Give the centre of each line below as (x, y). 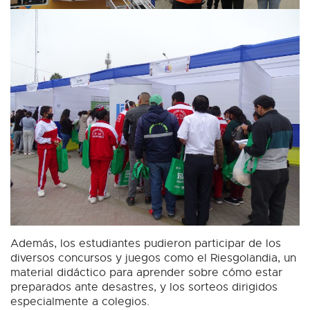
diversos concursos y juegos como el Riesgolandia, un (153, 258)
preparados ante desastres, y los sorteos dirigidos (144, 288)
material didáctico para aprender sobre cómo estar (146, 273)
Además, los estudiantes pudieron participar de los (146, 244)
